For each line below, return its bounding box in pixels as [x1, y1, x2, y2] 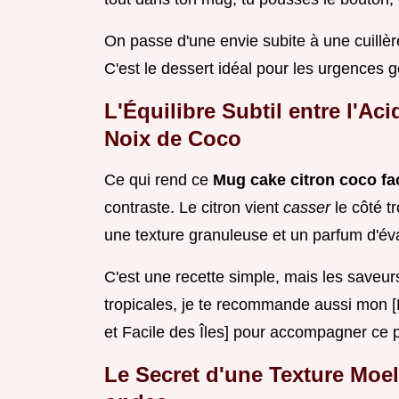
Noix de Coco [104, 126, 241, 151]
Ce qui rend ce [104, 171, 213, 190]
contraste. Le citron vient [104, 199, 283, 217]
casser [283, 199, 335, 217]
